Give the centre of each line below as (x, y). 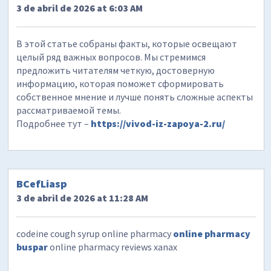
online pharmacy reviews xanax (113, 247)
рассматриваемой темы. (69, 110)
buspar (32, 247)
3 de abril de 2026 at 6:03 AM (80, 8)
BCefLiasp (42, 184)
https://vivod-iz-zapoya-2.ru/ (158, 123)
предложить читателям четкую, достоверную (116, 70)
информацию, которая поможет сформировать (120, 83)
